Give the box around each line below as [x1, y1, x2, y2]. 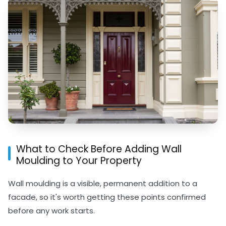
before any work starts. [8, 205, 95, 216]
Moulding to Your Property [16, 153, 142, 167]
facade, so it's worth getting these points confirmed [8, 191, 206, 202]
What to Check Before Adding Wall [16, 142, 182, 156]
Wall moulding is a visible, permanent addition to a [8, 178, 197, 189]
